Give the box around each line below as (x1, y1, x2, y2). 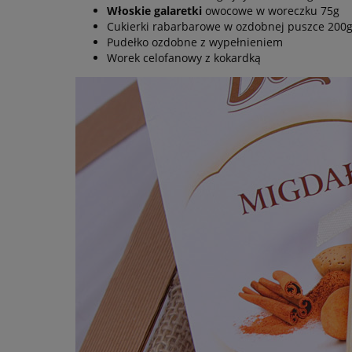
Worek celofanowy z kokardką (107, 49, 261, 65)
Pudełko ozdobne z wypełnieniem (107, 34, 283, 49)
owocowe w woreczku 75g (202, 2, 339, 18)
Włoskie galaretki (107, 2, 202, 18)
